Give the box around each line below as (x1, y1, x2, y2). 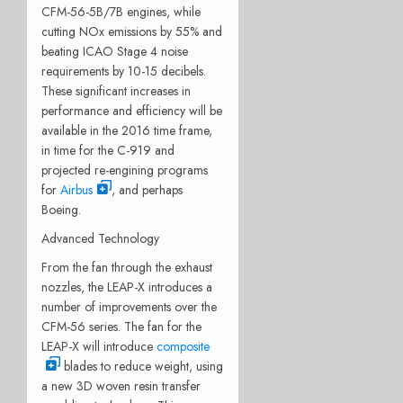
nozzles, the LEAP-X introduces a (41, 277, 212, 296)
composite (157, 336, 210, 355)
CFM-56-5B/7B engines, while (41, 2, 201, 21)
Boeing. (41, 200, 81, 219)
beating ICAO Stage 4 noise (41, 41, 188, 60)
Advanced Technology (41, 228, 159, 247)
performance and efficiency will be (41, 101, 222, 120)
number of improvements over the (41, 297, 217, 316)
